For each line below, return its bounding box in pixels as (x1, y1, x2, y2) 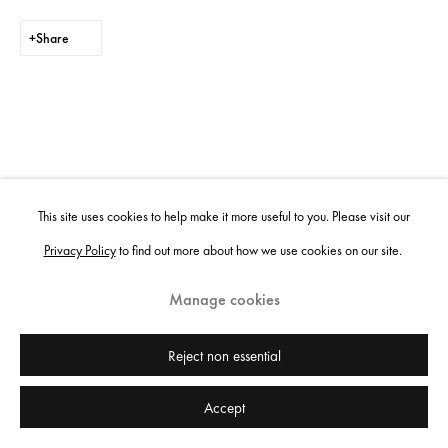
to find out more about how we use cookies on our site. (115, 240, 405, 259)
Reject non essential (167, 346, 281, 366)
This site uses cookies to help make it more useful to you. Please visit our (38, 206, 410, 225)
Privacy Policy (43, 240, 116, 259)
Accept (203, 398, 245, 418)
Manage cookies (168, 289, 280, 311)
